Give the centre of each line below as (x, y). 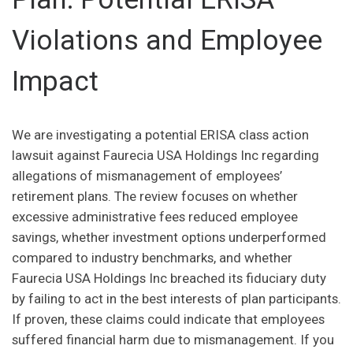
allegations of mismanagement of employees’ (147, 176)
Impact (55, 82)
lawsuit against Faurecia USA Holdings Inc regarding (165, 156)
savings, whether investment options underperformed (169, 238)
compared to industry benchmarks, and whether (152, 258)
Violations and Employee (167, 41)
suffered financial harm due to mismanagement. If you (173, 340)
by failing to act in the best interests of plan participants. (176, 299)
